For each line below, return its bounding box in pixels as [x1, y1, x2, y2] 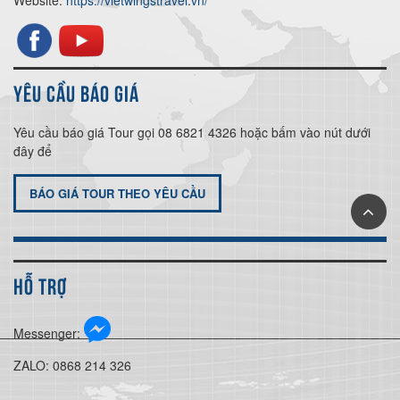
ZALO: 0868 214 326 [13, 355, 131, 374]
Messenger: [13, 323, 80, 342]
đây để [13, 141, 52, 160]
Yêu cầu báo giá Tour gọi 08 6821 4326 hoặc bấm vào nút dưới [13, 122, 371, 141]
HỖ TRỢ [13, 270, 67, 299]
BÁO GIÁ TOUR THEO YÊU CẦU [29, 184, 205, 202]
